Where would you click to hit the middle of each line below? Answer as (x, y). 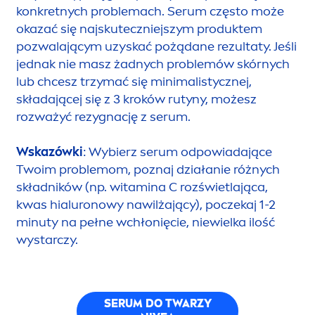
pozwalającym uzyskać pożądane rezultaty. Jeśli (156, 46)
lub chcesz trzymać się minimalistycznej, (134, 81)
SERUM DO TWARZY (157, 304)
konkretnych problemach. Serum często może (150, 11)
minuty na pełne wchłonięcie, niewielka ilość (146, 222)
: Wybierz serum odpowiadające (178, 152)
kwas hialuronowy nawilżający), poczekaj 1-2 (146, 204)
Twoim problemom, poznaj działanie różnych (148, 169)
